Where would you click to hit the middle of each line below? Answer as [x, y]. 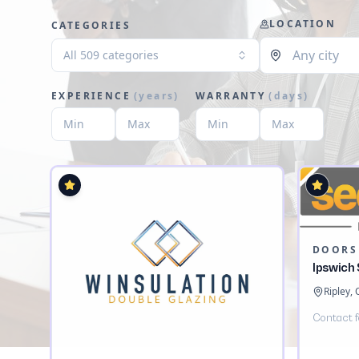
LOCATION [303, 24]
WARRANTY [231, 96]
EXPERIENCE [91, 96]
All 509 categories [111, 55]
